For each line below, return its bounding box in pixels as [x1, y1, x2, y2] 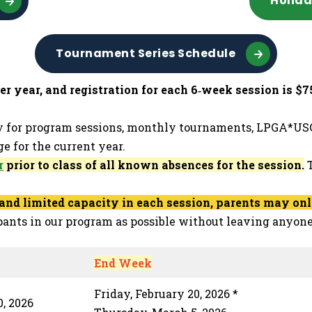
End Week [94, 256, 152, 270]
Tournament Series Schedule [56, 45, 235, 61]
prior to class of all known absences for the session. [3, 157, 304, 172]
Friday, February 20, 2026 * [94, 286, 238, 301]
